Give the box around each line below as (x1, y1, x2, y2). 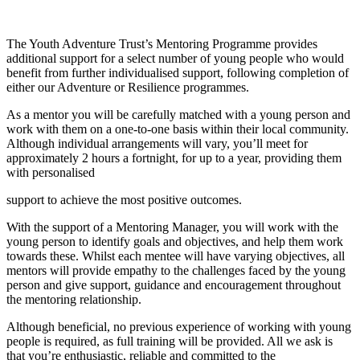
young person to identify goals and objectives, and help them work (6, 234, 343, 248)
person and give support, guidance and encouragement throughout (6, 277, 341, 292)
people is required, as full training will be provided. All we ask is (6, 333, 333, 348)
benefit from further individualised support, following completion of (6, 65, 349, 80)
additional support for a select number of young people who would (6, 51, 344, 65)
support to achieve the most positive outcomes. (6, 192, 242, 207)
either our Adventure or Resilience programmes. (6, 80, 249, 94)
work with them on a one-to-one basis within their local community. (6, 121, 349, 136)
